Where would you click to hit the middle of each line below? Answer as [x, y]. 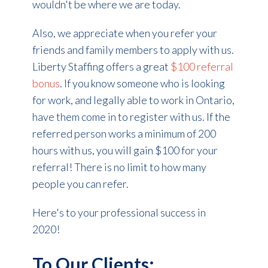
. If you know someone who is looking [142, 83]
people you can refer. [81, 183]
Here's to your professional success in [119, 212]
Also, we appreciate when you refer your [124, 33]
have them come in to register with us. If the [131, 116]
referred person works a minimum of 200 [124, 133]
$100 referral [202, 66]
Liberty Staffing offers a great [101, 66]
